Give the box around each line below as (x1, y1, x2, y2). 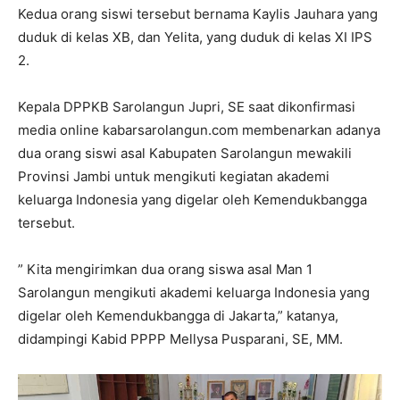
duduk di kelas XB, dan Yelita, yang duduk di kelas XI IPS (18, 29, 372, 46)
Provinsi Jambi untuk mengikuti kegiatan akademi (18, 168, 329, 186)
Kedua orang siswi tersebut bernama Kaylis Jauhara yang (18, 5, 378, 23)
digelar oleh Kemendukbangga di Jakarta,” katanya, (18, 307, 338, 325)
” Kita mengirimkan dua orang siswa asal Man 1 (18, 261, 312, 279)
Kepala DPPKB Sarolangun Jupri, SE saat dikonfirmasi (18, 98, 355, 116)
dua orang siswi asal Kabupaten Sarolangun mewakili (18, 145, 352, 162)
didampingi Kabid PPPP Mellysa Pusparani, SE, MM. (18, 330, 343, 348)
